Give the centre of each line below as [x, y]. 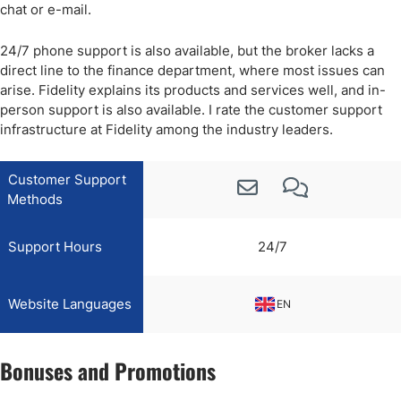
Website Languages [70, 304]
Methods [35, 199]
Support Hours [55, 247]
